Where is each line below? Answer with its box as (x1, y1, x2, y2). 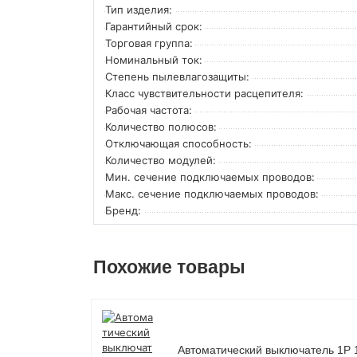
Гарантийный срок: (105, 19, 202, 33)
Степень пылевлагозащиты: (105, 69, 249, 83)
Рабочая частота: (105, 103, 192, 116)
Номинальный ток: (105, 53, 202, 66)
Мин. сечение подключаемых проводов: (105, 170, 315, 183)
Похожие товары (93, 257, 245, 278)
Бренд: (105, 203, 141, 217)
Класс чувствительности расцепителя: (105, 86, 304, 100)
